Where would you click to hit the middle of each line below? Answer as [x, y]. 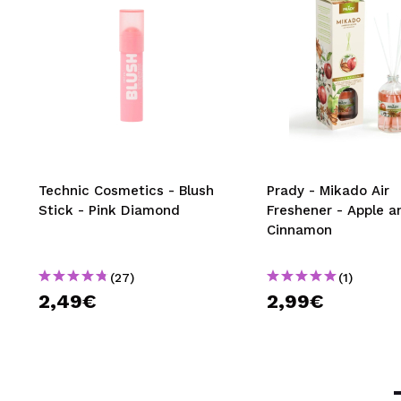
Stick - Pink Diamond [109, 211]
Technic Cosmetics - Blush [126, 191]
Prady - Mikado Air [328, 191]
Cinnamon [299, 230]
